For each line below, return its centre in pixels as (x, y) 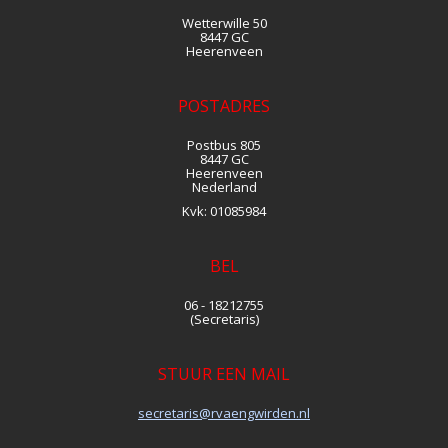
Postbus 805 (224, 145)
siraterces (168, 413)
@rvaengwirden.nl (254, 413)
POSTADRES (224, 106)
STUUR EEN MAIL (224, 374)
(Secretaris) (224, 319)
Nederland (224, 187)
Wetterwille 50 (224, 23)
